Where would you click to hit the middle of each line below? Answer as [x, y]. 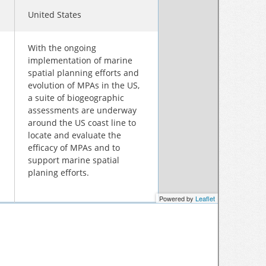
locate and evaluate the [75, 135]
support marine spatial [74, 160]
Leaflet [205, 198]
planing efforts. [58, 172]
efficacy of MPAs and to [74, 148]
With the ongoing [62, 48]
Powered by [177, 198]
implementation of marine [80, 60]
